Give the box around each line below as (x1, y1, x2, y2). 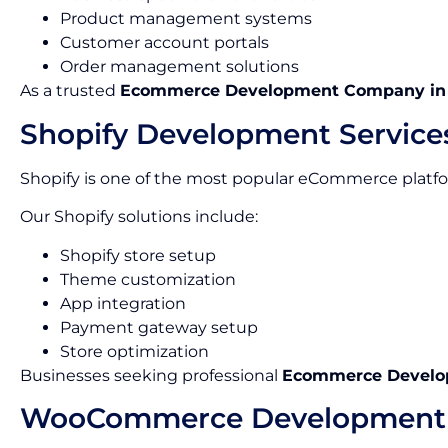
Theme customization (60, 269, 236, 289)
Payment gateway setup (60, 317, 258, 337)
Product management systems (60, 9, 312, 29)
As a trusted (20, 81, 120, 101)
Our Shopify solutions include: (20, 207, 258, 227)
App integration (60, 293, 186, 313)
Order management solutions (60, 57, 299, 77)
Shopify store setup (60, 245, 216, 265)
